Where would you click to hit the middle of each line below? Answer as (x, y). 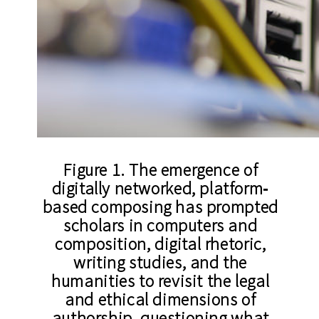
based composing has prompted (160, 207)
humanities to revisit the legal (161, 281)
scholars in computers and (161, 226)
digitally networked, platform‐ (160, 189)
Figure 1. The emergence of (161, 170)
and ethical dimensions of (161, 300)
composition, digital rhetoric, (161, 244)
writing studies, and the (161, 263)
